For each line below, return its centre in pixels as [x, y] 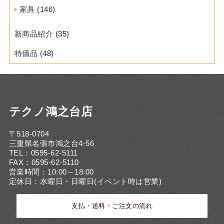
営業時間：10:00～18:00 [51, 171]
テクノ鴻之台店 [51, 111]
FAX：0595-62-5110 [44, 162]
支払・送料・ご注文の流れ [112, 205]
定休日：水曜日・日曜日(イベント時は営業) [85, 181]
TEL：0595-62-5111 [43, 152]
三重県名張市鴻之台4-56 [51, 143]
